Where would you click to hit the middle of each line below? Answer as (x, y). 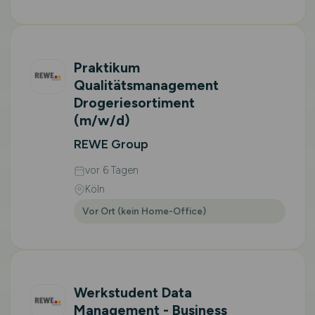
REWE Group (111, 144)
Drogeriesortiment (134, 103)
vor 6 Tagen (111, 170)
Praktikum (107, 67)
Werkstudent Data (133, 292)
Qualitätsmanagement (146, 85)
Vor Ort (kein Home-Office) (144, 211)
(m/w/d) (102, 120)
